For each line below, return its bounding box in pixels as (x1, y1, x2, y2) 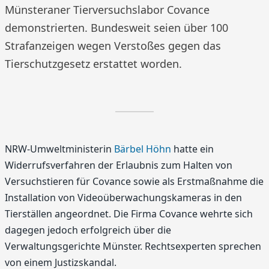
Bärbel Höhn (114, 142, 171, 156)
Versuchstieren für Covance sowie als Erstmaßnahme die (5, 175, 264, 188)
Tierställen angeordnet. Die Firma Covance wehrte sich (5, 207, 253, 220)
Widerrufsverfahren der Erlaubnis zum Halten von (5, 159, 232, 172)
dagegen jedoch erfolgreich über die (5, 223, 171, 237)
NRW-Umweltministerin (5, 142, 114, 156)
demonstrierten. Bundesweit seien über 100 (5, 20, 228, 35)
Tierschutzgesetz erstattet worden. (5, 56, 182, 71)
